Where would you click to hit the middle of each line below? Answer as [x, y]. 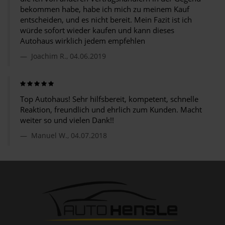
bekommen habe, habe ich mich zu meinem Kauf [105, 9]
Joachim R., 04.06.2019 [68, 56]
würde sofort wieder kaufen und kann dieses [97, 30]
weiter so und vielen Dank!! [67, 120]
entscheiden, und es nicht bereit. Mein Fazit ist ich [106, 20]
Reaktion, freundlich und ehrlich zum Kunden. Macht [111, 109]
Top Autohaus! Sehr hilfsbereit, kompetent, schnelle [109, 99]
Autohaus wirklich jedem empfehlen [83, 41]
